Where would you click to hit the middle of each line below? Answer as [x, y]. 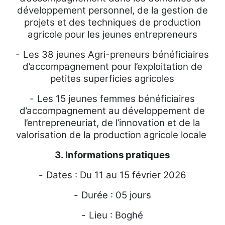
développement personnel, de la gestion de [112, 10]
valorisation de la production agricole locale [112, 135]
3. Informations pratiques [113, 155]
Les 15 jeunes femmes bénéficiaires [116, 99]
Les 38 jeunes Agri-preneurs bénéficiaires [116, 54]
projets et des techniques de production [112, 22]
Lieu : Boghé [116, 215]
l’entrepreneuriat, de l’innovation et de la [113, 123]
